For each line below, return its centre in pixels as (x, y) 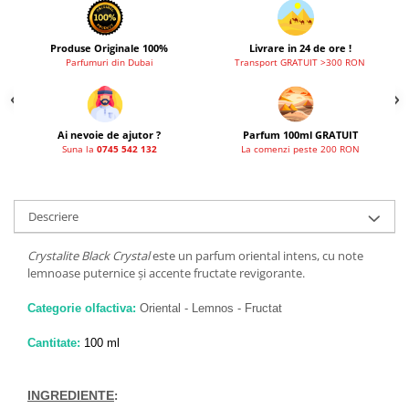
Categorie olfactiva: (82, 308)
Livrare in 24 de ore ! (300, 48)
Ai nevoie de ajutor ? (109, 135)
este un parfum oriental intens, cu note (257, 256)
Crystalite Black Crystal (89, 256)
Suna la (79, 149)
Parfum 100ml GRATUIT (300, 135)
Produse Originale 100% (109, 48)
